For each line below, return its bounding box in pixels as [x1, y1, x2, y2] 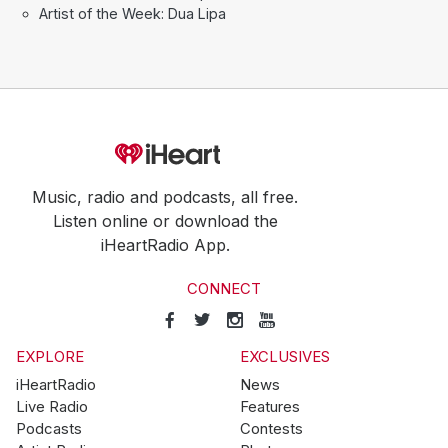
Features [240, 397, 300, 416]
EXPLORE [16, 347, 84, 366]
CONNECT [187, 280, 261, 299]
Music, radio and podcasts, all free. [32, 187, 298, 208]
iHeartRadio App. [100, 235, 230, 256]
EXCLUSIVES [240, 347, 330, 366]
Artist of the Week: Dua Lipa [39, 5, 226, 23]
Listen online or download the [52, 211, 278, 232]
